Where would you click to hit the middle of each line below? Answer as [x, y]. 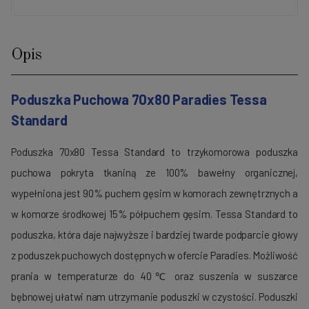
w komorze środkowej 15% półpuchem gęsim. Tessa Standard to [154, 214]
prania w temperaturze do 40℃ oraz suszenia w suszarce [154, 276]
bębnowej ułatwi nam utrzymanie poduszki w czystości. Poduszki [154, 297]
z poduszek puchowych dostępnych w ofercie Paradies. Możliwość [154, 256]
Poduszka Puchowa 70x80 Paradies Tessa [139, 99]
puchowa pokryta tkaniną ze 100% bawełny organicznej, [154, 173]
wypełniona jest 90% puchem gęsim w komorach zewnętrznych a [154, 193]
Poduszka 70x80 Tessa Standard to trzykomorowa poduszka [154, 152]
